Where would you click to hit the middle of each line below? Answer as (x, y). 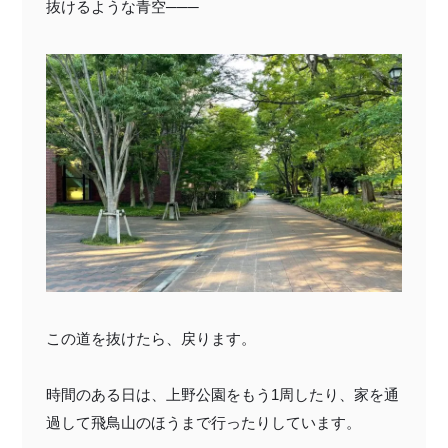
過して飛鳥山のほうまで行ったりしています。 (203, 422)
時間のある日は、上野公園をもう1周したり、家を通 (222, 394)
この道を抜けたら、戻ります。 (151, 338)
